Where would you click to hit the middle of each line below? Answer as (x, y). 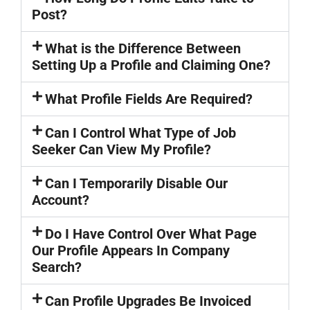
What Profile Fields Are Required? (149, 99)
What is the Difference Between (143, 48)
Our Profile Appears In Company (131, 250)
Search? (57, 267)
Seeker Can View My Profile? (121, 149)
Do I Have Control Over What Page (151, 234)
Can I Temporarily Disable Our (137, 183)
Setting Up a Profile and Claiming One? (151, 65)
